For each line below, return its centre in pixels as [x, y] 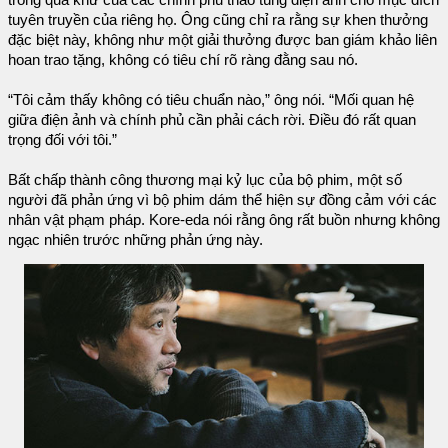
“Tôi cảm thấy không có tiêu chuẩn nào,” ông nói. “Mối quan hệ [211, 99]
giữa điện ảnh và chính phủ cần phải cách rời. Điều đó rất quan [212, 119]
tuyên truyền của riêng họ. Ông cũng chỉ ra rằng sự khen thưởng [218, 19]
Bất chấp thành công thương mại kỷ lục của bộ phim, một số [205, 179]
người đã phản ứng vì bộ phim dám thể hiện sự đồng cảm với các [222, 199]
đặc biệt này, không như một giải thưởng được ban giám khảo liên [222, 39]
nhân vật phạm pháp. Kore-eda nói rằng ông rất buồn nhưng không [224, 219]
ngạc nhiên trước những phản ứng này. [135, 239]
